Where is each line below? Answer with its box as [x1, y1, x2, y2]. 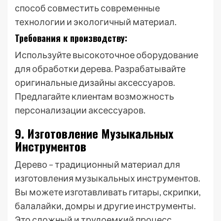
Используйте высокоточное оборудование [15, 49, 198, 60]
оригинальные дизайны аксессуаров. [15, 77, 175, 88]
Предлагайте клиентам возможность [15, 91, 174, 102]
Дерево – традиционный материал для [15, 159, 180, 170]
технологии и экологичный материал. [15, 16, 177, 27]
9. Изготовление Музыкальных [15, 124, 174, 142]
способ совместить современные [15, 2, 160, 13]
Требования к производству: [15, 32, 127, 44]
